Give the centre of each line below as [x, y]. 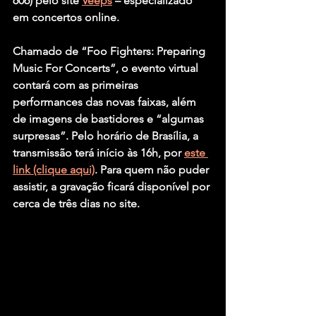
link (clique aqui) [54, 170]
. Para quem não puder [153, 170]
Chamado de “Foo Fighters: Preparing [110, 51]
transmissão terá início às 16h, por [98, 153]
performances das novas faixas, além [106, 102]
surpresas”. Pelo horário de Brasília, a [107, 136]
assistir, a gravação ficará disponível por [113, 187]
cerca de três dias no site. [76, 204]
